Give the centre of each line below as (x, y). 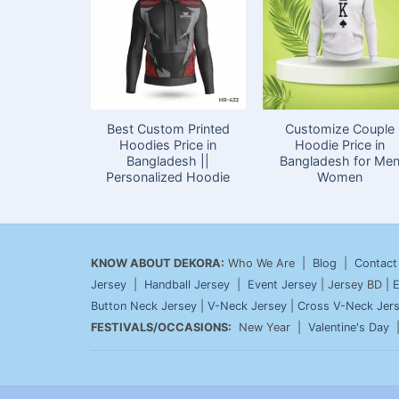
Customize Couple (340, 129)
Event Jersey (282, 285)
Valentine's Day (349, 328)
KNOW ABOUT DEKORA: (158, 264)
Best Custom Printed (168, 129)
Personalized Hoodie (168, 177)
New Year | (270, 328)
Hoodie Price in (340, 145)
